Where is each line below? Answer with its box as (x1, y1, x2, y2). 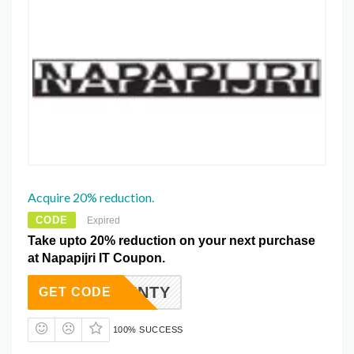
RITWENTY (83, 283, 171, 301)
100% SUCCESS (112, 324, 183, 334)
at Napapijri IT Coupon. (28, 250, 165, 265)
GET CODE (39, 284, 111, 299)
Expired (87, 214, 120, 226)
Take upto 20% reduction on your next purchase (28, 233, 315, 247)
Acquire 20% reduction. (28, 189, 154, 205)
